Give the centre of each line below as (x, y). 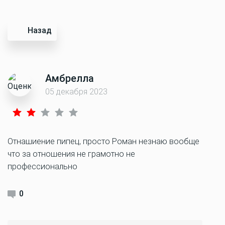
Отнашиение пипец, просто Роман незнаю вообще (103, 141)
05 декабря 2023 (76, 92)
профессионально (42, 166)
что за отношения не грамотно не (71, 154)
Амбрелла (70, 78)
